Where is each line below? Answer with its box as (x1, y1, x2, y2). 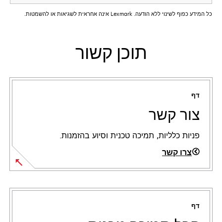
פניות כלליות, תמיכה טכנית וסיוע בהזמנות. (59, 130, 200, 141)
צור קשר (149, 106, 200, 124)
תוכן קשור (75, 43, 147, 64)
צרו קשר (162, 147, 192, 158)
